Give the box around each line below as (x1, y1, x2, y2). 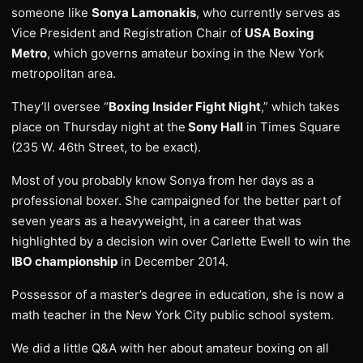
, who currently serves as (196, 5, 340, 20)
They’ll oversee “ (11, 99, 109, 114)
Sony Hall (186, 119, 243, 135)
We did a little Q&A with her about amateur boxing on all (11, 340, 329, 356)
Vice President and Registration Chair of (11, 25, 245, 41)
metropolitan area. (11, 66, 116, 81)
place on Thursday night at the (11, 119, 186, 135)
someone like (11, 5, 92, 20)
